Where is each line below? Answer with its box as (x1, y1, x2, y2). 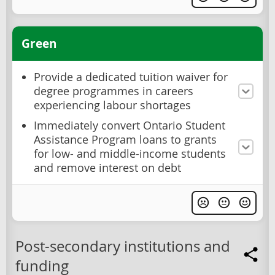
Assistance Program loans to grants (34, 133, 217, 147)
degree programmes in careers (34, 84, 193, 99)
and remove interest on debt (34, 161, 181, 176)
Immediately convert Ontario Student (34, 118, 225, 133)
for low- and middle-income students (34, 147, 226, 161)
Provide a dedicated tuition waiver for (34, 70, 228, 85)
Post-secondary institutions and (15, 236, 230, 256)
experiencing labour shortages (34, 98, 191, 113)
